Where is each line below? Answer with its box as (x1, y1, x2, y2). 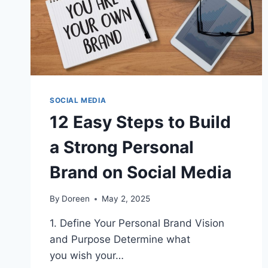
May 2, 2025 (102, 194, 151, 204)
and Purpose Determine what (50, 233, 190, 246)
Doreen (62, 194, 90, 204)
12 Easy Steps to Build (50, 111, 231, 132)
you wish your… (50, 249, 124, 262)
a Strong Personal (50, 136, 194, 157)
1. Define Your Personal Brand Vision (50, 217, 224, 230)
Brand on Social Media (50, 162, 232, 182)
